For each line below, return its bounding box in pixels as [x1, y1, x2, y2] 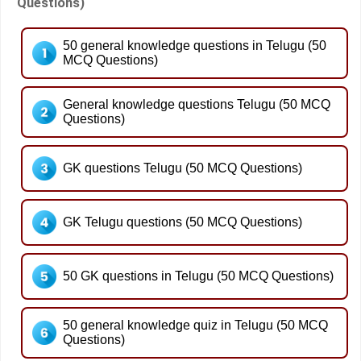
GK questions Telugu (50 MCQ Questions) [63, 160, 302, 175]
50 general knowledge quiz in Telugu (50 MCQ [63, 317, 328, 332]
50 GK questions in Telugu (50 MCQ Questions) [63, 268, 334, 283]
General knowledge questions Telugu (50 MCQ [63, 97, 330, 111]
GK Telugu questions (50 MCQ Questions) [63, 214, 302, 229]
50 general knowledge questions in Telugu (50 [63, 38, 326, 52]
